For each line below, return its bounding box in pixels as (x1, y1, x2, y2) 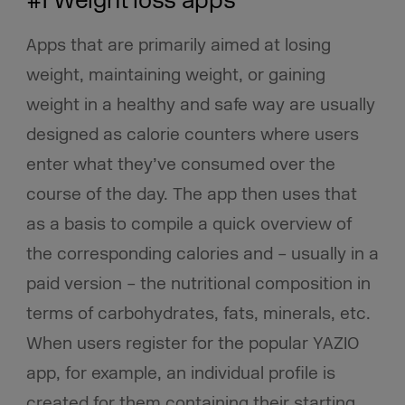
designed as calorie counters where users (25, 123, 359, 146)
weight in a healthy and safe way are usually (25, 93, 375, 116)
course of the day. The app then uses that (25, 183, 357, 205)
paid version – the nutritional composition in (25, 272, 371, 295)
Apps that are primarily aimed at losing (25, 33, 331, 56)
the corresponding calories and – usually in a (25, 242, 379, 265)
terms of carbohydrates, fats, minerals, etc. (25, 302, 371, 325)
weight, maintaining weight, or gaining (25, 63, 325, 86)
